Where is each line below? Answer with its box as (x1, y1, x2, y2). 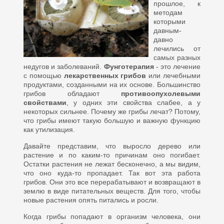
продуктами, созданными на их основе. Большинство (23, 80, 201, 88)
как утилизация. (23, 125, 75, 133)
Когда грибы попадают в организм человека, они (23, 212, 201, 220)
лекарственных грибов (63, 71, 146, 79)
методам (153, 8, 182, 16)
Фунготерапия (103, 62, 154, 70)
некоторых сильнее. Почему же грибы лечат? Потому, (23, 107, 201, 115)
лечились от (153, 44, 201, 52)
